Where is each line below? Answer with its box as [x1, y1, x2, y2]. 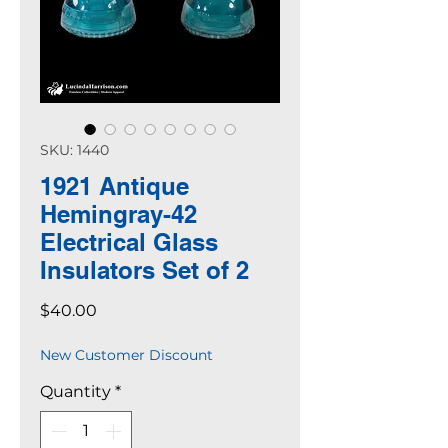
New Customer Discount [40, 346, 213, 364]
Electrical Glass [40, 228, 218, 256]
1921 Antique [40, 172, 189, 200]
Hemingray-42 [40, 200, 197, 228]
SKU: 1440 [40, 141, 109, 159]
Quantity [40, 382, 111, 401]
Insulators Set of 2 [40, 256, 249, 284]
